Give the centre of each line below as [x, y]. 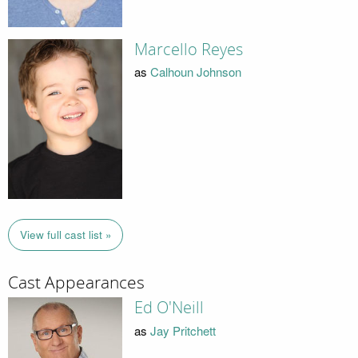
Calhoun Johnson [195, 72]
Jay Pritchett [183, 330]
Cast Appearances [76, 282]
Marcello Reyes [188, 49]
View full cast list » [66, 235]
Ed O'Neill [169, 308]
